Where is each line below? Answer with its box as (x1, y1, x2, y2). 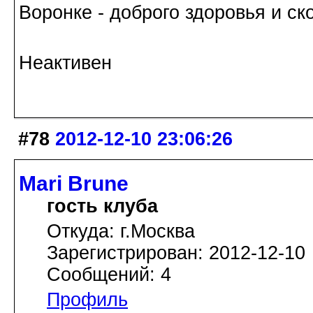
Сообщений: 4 (47, 263, 171, 285)
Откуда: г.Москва (47, 220, 195, 242)
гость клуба (47, 195, 158, 217)
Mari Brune (19, 171, 129, 195)
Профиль (47, 289, 128, 310)
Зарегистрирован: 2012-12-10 (47, 242, 305, 263)
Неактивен (19, 52, 112, 73)
